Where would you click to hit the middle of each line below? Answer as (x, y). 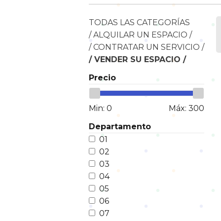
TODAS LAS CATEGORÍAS (139, 22)
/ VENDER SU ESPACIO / (137, 59)
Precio (102, 78)
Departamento (120, 127)
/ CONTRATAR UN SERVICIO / (147, 47)
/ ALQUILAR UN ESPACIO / (140, 35)
